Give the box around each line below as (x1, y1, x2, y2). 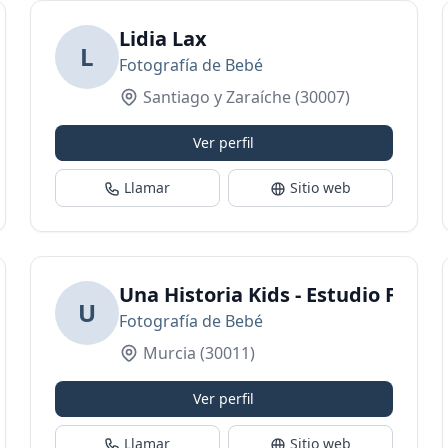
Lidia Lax (118, 25, 207, 52)
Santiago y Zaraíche (142, 86, 291, 108)
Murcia (142, 342, 196, 364)
